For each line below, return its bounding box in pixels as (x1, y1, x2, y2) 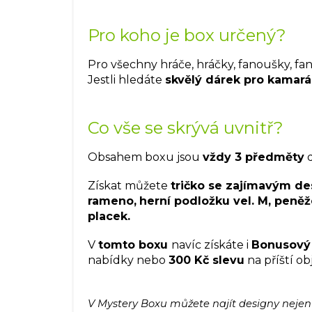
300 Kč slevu (169, 253, 244, 267)
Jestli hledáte (88, 72, 165, 86)
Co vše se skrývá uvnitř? (88, 117, 283, 138)
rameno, (88, 194, 136, 208)
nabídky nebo (88, 253, 169, 267)
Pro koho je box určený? (88, 24, 286, 45)
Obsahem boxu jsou (88, 150, 203, 164)
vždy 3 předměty (203, 150, 304, 164)
